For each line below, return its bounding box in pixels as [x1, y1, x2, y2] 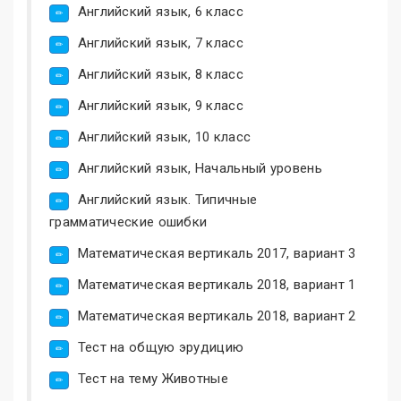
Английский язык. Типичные [77, 191, 258, 208]
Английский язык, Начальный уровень [77, 159, 322, 176]
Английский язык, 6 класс [77, 3, 243, 20]
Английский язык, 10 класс [77, 128, 252, 145]
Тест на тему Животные [77, 370, 228, 387]
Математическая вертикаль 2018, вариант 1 [77, 276, 356, 293]
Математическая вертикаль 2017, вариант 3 [77, 244, 356, 261]
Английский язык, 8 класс [77, 65, 243, 82]
